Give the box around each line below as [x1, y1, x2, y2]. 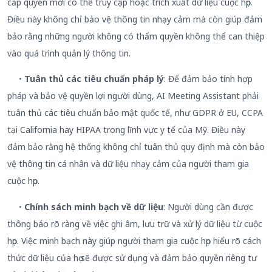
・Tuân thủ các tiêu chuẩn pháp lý [7, 73, 164, 85]
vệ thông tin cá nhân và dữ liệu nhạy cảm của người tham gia [7, 158, 249, 170]
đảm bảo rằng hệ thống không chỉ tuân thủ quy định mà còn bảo [7, 141, 265, 153]
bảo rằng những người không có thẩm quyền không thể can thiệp [7, 30, 265, 42]
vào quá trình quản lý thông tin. [7, 47, 131, 59]
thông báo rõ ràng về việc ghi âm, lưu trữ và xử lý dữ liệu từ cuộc [7, 217, 262, 229]
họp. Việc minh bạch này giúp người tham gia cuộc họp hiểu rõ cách [7, 234, 261, 246]
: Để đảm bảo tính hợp [164, 73, 253, 85]
